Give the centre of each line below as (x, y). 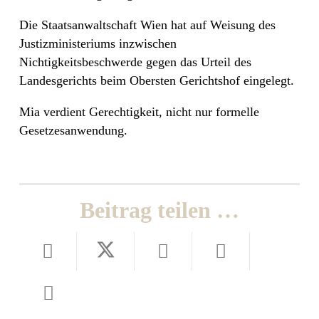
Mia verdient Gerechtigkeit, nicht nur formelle (139, 112)
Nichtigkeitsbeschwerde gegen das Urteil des (135, 62)
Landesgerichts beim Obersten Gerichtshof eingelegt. (157, 81)
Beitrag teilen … (159, 210)
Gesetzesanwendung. (73, 131)
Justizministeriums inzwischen (98, 44)
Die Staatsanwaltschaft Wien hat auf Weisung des (147, 25)
